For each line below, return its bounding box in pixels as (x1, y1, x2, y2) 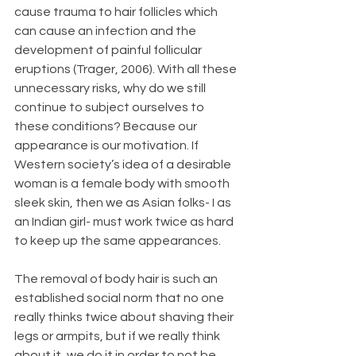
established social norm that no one (14, 292, 226, 304)
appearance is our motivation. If (14, 139, 201, 152)
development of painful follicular (14, 44, 204, 56)
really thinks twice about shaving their (14, 311, 236, 323)
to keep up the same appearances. (14, 234, 221, 247)
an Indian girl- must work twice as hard (14, 215, 236, 228)
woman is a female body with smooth (14, 177, 232, 190)
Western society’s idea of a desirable (14, 158, 234, 171)
